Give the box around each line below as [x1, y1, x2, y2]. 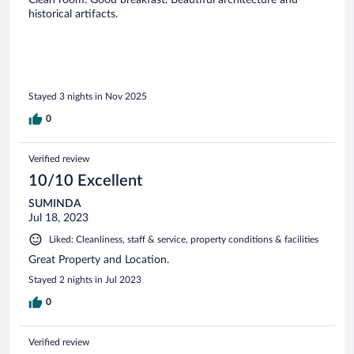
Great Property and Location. [28, 254, 169, 265]
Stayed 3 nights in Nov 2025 [28, 91, 147, 101]
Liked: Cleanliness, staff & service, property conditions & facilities [49, 234, 318, 244]
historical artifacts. [28, 9, 118, 21]
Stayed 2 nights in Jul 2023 [28, 274, 141, 284]
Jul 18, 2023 [28, 212, 88, 224]
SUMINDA [28, 198, 81, 209]
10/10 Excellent [28, 172, 142, 189]
